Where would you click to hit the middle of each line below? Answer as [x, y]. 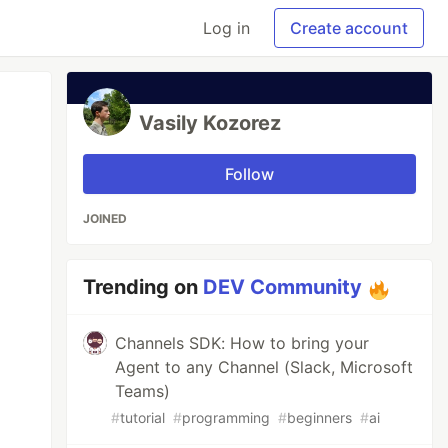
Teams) [143, 391]
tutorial [143, 417]
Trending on [143, 287]
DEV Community [283, 287]
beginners [320, 417]
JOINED [105, 218]
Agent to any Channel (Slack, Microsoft [264, 367]
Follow [250, 174]
